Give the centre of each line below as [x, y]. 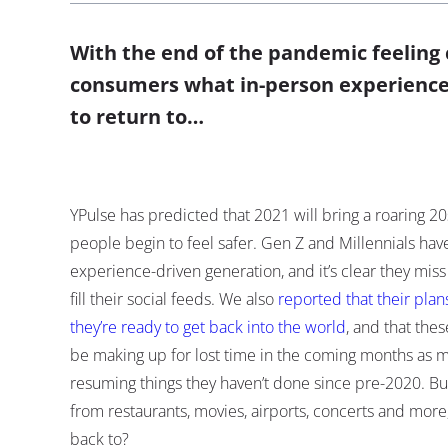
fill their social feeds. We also [174, 299]
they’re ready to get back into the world [208, 327]
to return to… [137, 117]
